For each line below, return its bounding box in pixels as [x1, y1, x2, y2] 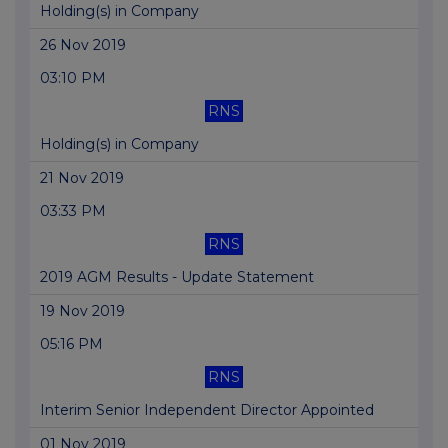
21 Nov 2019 [40, 169, 124, 188]
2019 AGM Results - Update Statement [40, 268, 314, 287]
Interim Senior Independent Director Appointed [40, 401, 374, 420]
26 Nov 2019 [40, 36, 126, 55]
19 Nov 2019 [40, 302, 125, 321]
